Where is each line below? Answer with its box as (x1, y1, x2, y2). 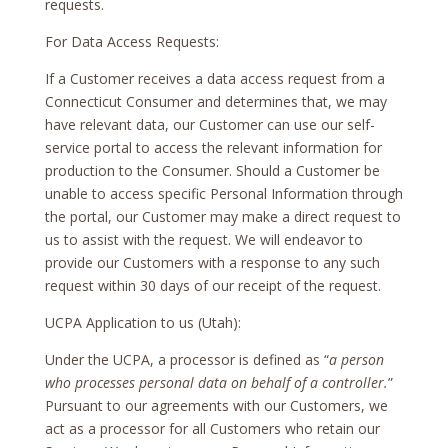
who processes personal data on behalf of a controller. (44, 372, 388, 392)
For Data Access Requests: (44, 31, 219, 51)
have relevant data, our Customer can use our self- (44, 114, 375, 134)
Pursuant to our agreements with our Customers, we (44, 395, 388, 415)
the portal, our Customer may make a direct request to (44, 206, 401, 226)
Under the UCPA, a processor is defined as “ (44, 349, 329, 369)
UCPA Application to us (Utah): (44, 312, 241, 332)
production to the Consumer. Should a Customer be (44, 160, 380, 180)
